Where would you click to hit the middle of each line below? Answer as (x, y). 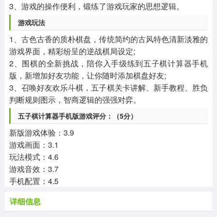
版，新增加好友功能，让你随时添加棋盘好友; (87, 76)
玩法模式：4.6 (34, 157)
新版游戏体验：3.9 (41, 133)
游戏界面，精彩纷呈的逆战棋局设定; (72, 51)
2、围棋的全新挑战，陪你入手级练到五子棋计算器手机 (108, 63)
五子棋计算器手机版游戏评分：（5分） (77, 116)
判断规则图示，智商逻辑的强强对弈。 (75, 100)
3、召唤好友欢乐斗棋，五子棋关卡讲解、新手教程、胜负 (108, 88)
